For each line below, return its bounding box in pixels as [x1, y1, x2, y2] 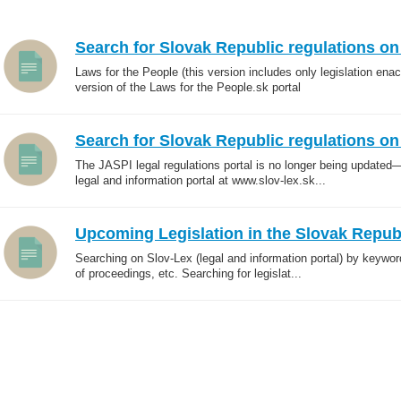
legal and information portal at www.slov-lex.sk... [75, 174, 326, 187]
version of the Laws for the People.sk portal [75, 81, 301, 94]
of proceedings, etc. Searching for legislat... [75, 267, 302, 280]
